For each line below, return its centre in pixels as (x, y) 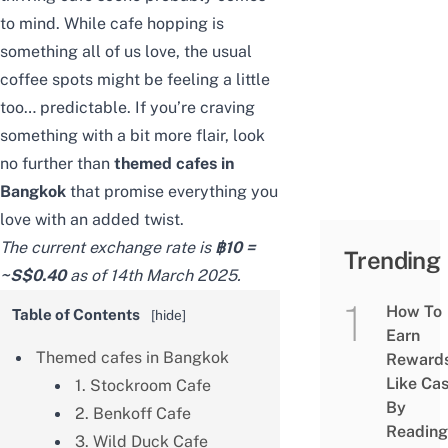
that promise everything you (174, 192)
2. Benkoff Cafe (134, 413)
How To (413, 312)
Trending (392, 260)
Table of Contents (76, 315)
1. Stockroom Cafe (142, 385)
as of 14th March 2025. (153, 276)
